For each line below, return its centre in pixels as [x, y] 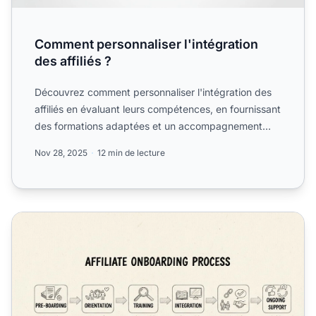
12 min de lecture [131, 153]
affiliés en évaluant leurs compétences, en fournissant [158, 109]
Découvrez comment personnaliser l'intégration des [153, 92]
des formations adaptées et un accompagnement [148, 126]
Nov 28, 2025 [61, 153]
